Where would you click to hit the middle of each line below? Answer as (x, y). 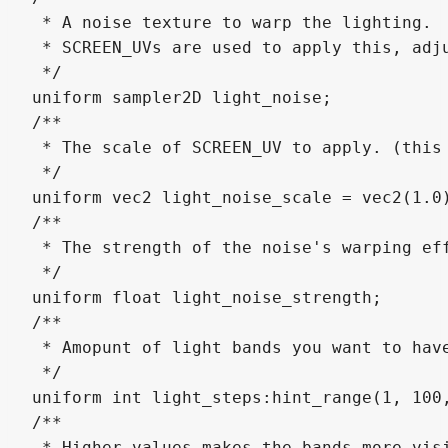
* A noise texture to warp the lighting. (237, 22)
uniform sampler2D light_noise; (182, 97)
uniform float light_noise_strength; (207, 297)
